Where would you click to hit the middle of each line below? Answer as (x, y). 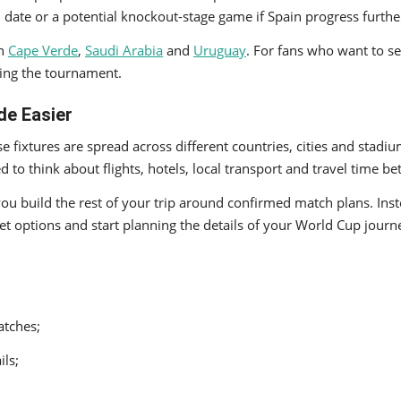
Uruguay (220, 50)
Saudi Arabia (124, 50)
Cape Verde (43, 50)
